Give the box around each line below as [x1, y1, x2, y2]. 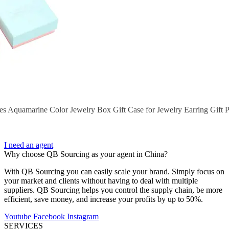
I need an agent [4, 141, 53, 149]
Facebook [33, 212, 65, 221]
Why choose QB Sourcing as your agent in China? [4, 150, 168, 158]
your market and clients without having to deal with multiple [4, 176, 198, 185]
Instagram [67, 212, 99, 221]
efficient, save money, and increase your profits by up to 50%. [4, 195, 203, 203]
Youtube [4, 212, 31, 221]
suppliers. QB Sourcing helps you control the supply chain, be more [4, 186, 222, 194]
